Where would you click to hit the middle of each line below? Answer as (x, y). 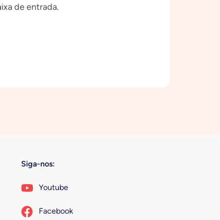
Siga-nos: (38, 164)
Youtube (53, 187)
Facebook (56, 211)
